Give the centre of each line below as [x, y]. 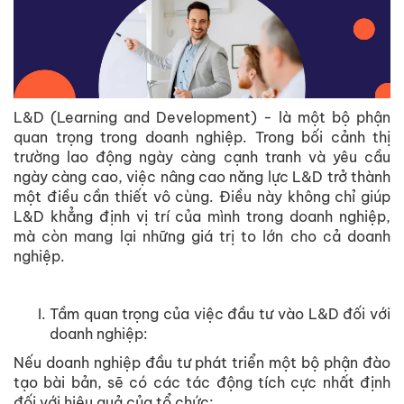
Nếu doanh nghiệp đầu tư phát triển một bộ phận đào [202, 363]
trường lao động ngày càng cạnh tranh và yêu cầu [202, 157]
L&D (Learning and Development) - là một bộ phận [202, 118]
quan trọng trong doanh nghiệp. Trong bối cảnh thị [202, 138]
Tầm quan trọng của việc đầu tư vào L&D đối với [220, 314]
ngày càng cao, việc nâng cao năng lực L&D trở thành [202, 177]
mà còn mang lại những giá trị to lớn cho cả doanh [202, 237]
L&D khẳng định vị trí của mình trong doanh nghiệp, [202, 217]
